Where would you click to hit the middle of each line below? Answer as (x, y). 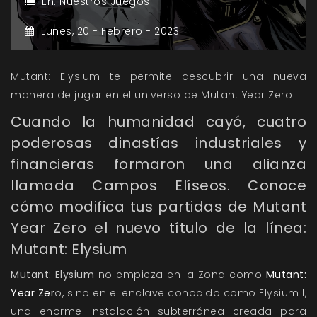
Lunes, (59, 31)
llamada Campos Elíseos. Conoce (158, 186)
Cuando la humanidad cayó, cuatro (158, 122)
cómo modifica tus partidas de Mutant (158, 207)
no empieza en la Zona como (180, 275)
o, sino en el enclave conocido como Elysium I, (180, 293)
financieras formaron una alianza (158, 165)
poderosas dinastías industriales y (158, 143)
